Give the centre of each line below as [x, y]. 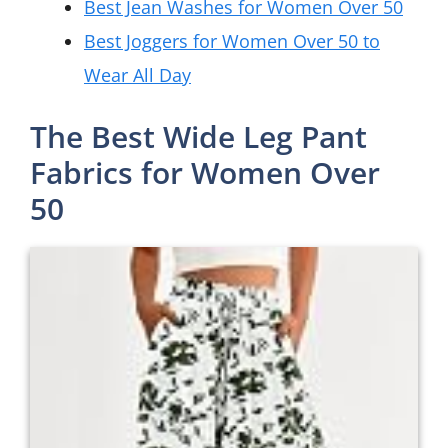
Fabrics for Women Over [205, 173]
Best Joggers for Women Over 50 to [232, 41]
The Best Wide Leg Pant [198, 137]
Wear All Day [137, 75]
